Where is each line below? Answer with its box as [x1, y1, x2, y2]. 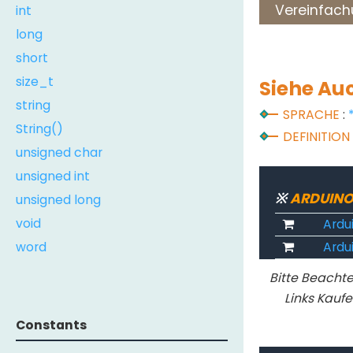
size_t [16, 72, 54, 91]
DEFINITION [283, 127, 351, 146]
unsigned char [16, 143, 102, 162]
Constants [16, 316, 87, 335]
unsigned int [16, 166, 90, 185]
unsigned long [16, 190, 101, 209]
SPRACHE [283, 105, 340, 124]
